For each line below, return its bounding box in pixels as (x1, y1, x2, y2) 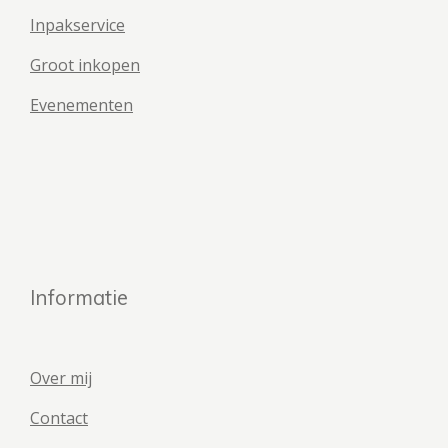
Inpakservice (30, 14, 125, 36)
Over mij (30, 367, 92, 389)
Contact (30, 407, 88, 429)
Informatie (30, 284, 128, 310)
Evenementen (30, 94, 133, 116)
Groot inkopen (30, 54, 140, 76)
